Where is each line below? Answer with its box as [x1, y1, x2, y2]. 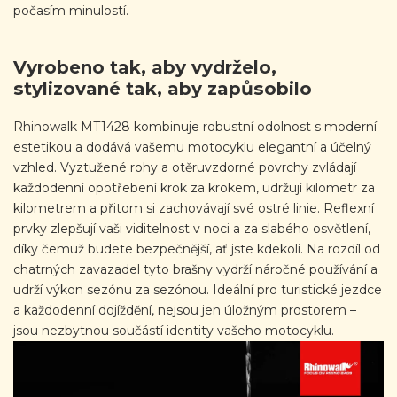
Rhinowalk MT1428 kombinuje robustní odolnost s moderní [13, 118, 377, 135]
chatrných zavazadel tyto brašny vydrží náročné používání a [13, 261, 378, 277]
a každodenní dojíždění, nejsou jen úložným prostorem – [13, 301, 356, 318]
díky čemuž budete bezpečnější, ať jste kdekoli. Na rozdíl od [13, 240, 380, 257]
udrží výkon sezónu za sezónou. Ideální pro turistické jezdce [13, 281, 382, 298]
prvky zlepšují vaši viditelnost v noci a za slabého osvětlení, [13, 220, 370, 237]
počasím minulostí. [13, 2, 128, 19]
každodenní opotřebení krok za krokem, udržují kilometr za [13, 179, 375, 196]
